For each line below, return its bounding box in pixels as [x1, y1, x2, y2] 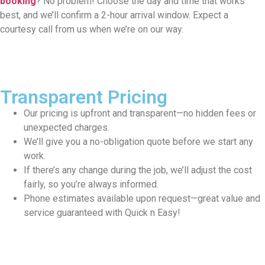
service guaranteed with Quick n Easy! [24, 207, 180, 219]
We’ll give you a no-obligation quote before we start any [24, 136, 253, 148]
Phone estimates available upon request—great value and [24, 193, 260, 205]
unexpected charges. [24, 122, 109, 134]
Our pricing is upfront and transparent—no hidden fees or [24, 108, 256, 119]
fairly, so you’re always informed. [24, 179, 159, 190]
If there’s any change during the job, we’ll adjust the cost [24, 164, 252, 176]
